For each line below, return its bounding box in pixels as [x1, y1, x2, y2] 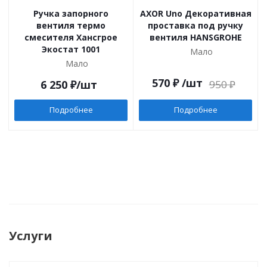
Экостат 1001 [42, 44, 100, 55]
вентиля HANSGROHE [149, 32, 242, 43]
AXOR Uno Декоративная [139, 8, 252, 19]
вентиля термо [36, 20, 105, 31]
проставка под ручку [148, 20, 243, 31]
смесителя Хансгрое [24, 32, 117, 43]
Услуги [9, 228, 52, 244]
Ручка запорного [33, 8, 108, 19]
